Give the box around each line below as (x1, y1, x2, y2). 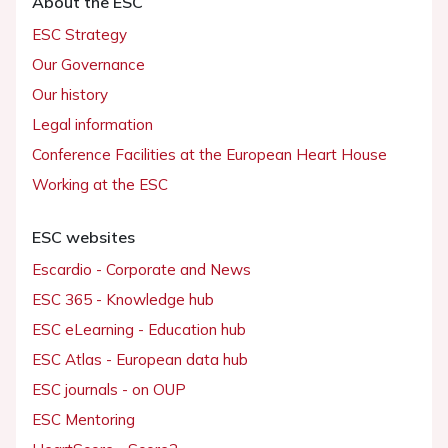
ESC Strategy (32, 24, 127, 44)
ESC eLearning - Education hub (32, 319, 246, 339)
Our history (32, 84, 108, 104)
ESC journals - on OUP (32, 379, 186, 399)
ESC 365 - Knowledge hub (32, 289, 214, 309)
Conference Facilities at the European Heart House (32, 144, 387, 164)
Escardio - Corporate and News (32, 259, 251, 279)
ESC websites (32, 226, 135, 247)
